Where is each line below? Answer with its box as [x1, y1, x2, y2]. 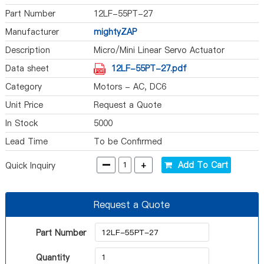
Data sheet [5, 62, 49, 74]
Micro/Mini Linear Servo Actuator [94, 44, 225, 56]
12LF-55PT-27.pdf [111, 62, 187, 74]
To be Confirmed [94, 136, 163, 147]
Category [5, 81, 42, 93]
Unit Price [5, 99, 43, 111]
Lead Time [5, 136, 48, 147]
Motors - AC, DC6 [94, 81, 167, 93]
